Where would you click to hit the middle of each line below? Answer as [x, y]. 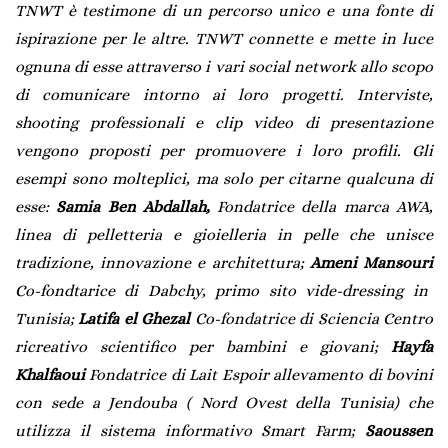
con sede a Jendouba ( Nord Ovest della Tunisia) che [224, 402]
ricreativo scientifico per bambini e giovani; [203, 346]
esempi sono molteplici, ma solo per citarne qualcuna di [224, 178]
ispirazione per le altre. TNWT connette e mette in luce [224, 38]
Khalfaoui [50, 374]
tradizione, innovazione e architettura [157, 262]
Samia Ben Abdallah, [133, 206]
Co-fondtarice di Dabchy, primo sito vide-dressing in [221, 290]
